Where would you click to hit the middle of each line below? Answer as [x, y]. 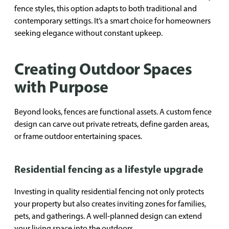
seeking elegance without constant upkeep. [88, 33]
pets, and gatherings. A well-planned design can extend [108, 216]
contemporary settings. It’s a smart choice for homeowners [112, 21]
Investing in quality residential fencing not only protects [109, 191]
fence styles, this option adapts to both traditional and [106, 8]
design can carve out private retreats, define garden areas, [112, 124]
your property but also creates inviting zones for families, [110, 204]
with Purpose [62, 86]
